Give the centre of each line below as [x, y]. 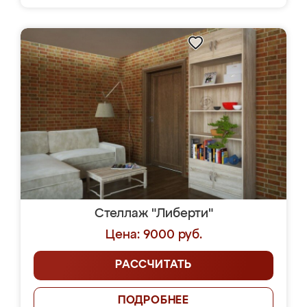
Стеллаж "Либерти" [153, 214]
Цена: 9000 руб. [153, 235]
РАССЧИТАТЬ [153, 265]
